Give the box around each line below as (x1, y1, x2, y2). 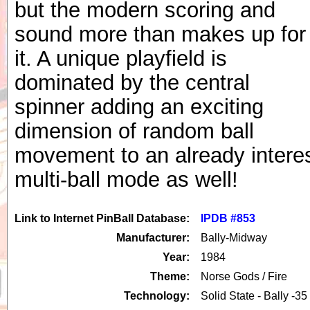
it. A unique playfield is (15, 46, 227, 71)
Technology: (124, 289, 190, 302)
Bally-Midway (201, 231, 267, 244)
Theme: (150, 270, 190, 282)
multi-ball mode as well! (15, 167, 238, 192)
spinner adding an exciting (15, 94, 264, 119)
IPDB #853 (201, 212, 255, 224)
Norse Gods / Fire (201, 270, 287, 282)
